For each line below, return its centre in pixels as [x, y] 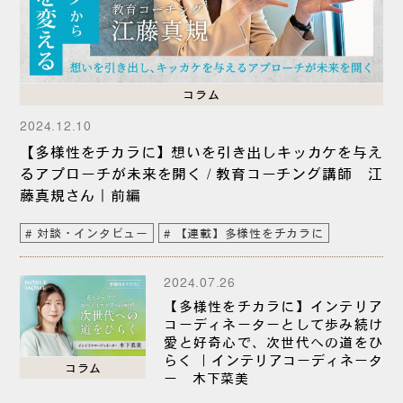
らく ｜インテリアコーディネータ [273, 359]
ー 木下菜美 [206, 377]
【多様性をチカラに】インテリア [273, 305]
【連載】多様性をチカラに [249, 232]
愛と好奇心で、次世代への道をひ [273, 341]
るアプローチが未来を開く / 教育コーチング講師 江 [201, 172]
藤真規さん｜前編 [81, 194]
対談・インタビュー [93, 232]
